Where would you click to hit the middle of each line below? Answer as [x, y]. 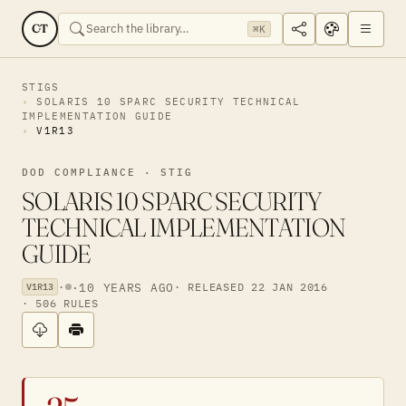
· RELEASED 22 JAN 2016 [251, 286]
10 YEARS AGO [127, 287]
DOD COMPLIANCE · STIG [107, 172]
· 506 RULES [60, 303]
